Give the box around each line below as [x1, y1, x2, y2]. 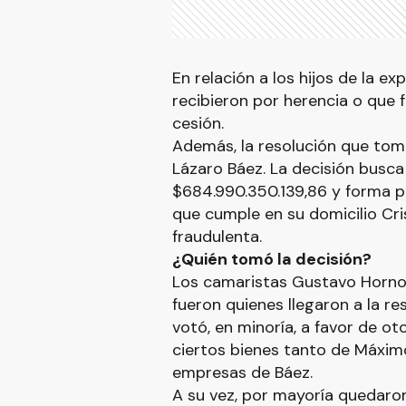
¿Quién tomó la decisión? [171, 248, 372, 270]
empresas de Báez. [171, 362, 313, 383]
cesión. [171, 112, 224, 134]
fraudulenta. [171, 226, 262, 247]
